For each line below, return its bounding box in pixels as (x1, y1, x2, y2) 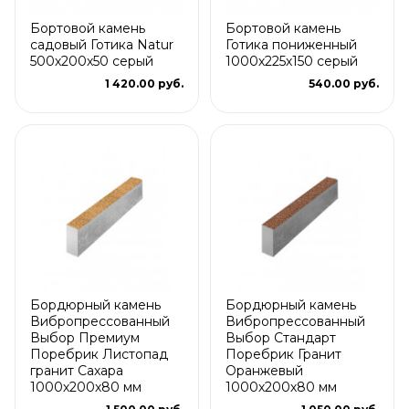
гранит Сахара (30, 362, 123, 379)
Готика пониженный (225, 36, 357, 53)
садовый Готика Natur (30, 36, 173, 53)
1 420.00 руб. (105, 76, 184, 90)
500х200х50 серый (30, 52, 153, 69)
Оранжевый (225, 362, 303, 379)
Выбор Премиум (30, 329, 140, 346)
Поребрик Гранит (225, 345, 341, 362)
